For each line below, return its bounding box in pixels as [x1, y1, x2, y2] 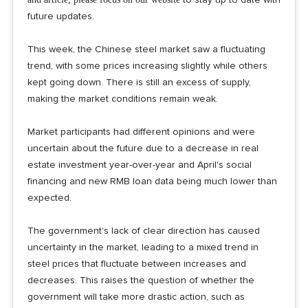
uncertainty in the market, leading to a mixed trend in [27, 242, 258, 252]
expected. [27, 192, 71, 203]
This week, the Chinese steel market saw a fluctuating [27, 44, 265, 54]
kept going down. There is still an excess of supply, [27, 77, 251, 87]
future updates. [27, 11, 94, 21]
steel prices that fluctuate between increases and [27, 258, 246, 269]
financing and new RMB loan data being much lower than [27, 176, 277, 186]
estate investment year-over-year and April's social [27, 159, 252, 170]
